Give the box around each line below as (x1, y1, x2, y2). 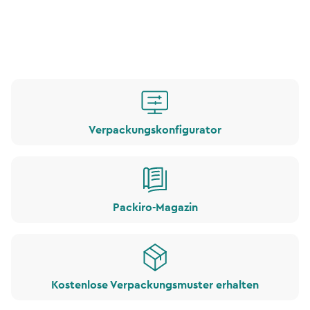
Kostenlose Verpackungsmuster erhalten (51, 280, 259, 291)
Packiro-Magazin (112, 202, 198, 214)
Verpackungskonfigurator (89, 125, 221, 136)
